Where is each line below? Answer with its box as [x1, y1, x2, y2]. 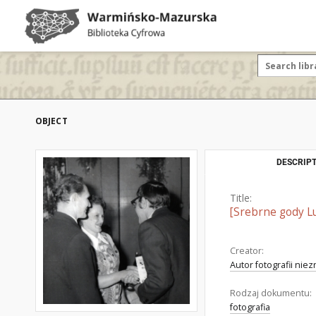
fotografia [230, 301, 270, 313]
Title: [230, 191, 252, 205]
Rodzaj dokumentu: [230, 287, 312, 299]
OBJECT [35, 115, 68, 127]
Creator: [230, 245, 264, 257]
